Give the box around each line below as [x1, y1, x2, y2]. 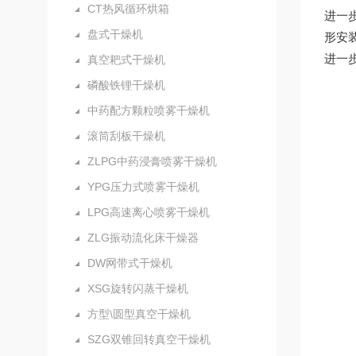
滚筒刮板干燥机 [87, 130, 165, 142]
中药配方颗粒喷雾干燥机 [87, 104, 210, 117]
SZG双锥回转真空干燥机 [87, 333, 211, 346]
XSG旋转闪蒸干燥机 [87, 282, 188, 295]
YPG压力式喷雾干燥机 [87, 180, 199, 193]
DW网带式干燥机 [87, 257, 172, 269]
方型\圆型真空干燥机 [87, 308, 191, 320]
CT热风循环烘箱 [87, 2, 169, 15]
